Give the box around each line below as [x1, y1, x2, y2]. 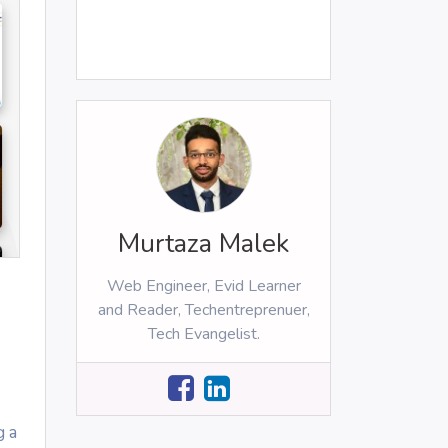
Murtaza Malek [118, 226, 289, 262]
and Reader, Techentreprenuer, [97, 299, 310, 322]
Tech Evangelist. [147, 323, 260, 346]
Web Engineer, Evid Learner [106, 275, 301, 298]
